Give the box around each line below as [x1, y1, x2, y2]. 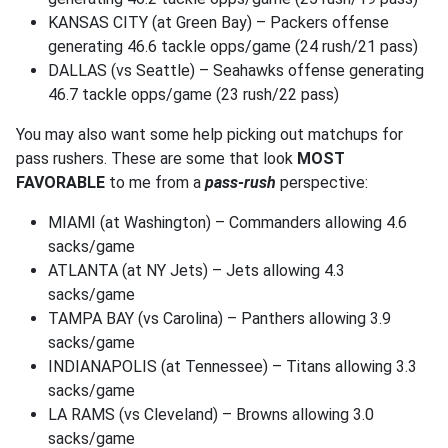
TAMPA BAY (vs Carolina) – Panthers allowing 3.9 [48, 309, 391, 328]
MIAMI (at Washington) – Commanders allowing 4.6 [48, 213, 407, 232]
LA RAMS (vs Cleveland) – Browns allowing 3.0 [48, 405, 374, 424]
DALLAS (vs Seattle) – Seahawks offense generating [48, 61, 424, 80]
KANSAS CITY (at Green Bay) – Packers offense [48, 13, 389, 32]
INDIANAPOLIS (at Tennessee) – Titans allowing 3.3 [48, 357, 417, 376]
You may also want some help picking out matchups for [16, 125, 403, 144]
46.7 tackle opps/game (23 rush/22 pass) [48, 85, 339, 104]
